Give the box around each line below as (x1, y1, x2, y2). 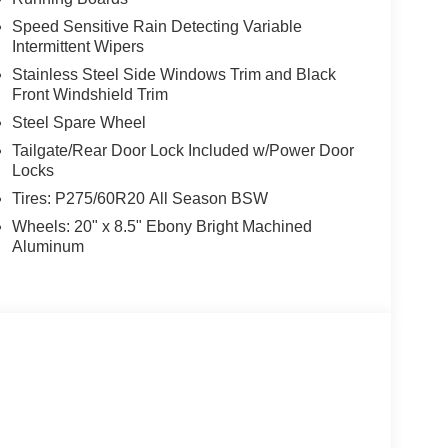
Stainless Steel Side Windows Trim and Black (11, 66, 336, 84)
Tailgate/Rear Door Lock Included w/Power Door (11, 142, 354, 160)
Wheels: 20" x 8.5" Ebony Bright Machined (11, 218, 312, 236)
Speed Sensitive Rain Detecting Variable (11, 18, 302, 36)
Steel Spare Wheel (11, 114, 146, 132)
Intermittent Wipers (11, 38, 144, 56)
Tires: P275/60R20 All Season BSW (11, 190, 268, 208)
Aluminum (11, 238, 84, 256)
